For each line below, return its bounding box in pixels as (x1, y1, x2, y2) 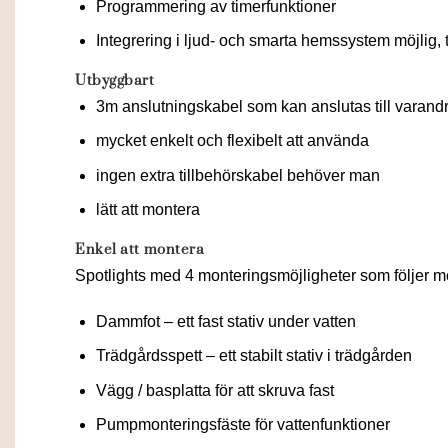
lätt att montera (95, 201, 200, 219)
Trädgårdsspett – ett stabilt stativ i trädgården (95, 347, 412, 365)
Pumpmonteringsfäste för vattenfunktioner (95, 416, 390, 434)
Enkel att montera (75, 241, 205, 260)
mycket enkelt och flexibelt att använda (95, 132, 369, 150)
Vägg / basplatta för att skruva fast (95, 381, 334, 399)
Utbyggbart (75, 72, 155, 91)
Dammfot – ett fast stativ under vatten (95, 312, 356, 330)
